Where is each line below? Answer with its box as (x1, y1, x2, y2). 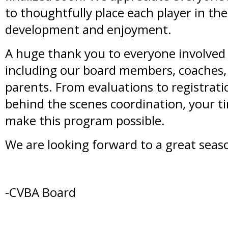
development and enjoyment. (5, 20, 172, 38)
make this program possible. (5, 111, 165, 129)
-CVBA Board (5, 183, 76, 201)
